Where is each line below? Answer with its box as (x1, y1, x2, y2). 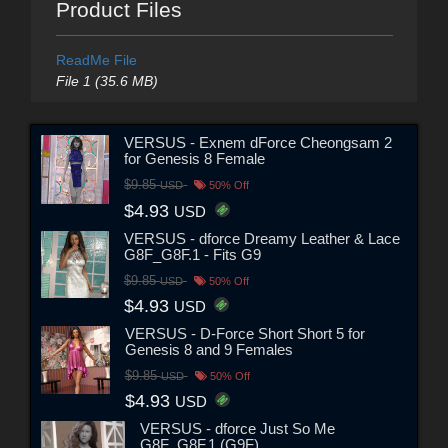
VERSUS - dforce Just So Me (139, 419, 335, 437)
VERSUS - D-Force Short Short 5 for (124, 324, 365, 342)
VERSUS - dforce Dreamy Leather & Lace (123, 229, 400, 247)
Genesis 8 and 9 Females (124, 340, 293, 358)
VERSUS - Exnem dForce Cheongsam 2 (124, 134, 393, 152)
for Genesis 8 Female (124, 150, 266, 168)
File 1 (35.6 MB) (55, 72, 158, 89)
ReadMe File (55, 51, 137, 68)
